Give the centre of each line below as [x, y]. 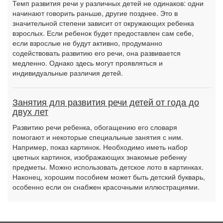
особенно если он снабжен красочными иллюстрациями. [106, 187]
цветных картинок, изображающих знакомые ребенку [100, 157]
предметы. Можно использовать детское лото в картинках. [108, 167]
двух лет [30, 112]
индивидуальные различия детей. [68, 73]
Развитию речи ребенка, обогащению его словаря [95, 127]
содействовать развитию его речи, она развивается [97, 53]
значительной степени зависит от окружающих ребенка [103, 23]
